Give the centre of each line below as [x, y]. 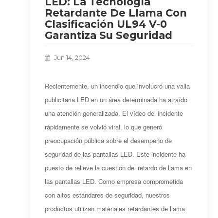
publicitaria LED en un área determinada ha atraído [116, 99]
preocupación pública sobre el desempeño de [109, 140]
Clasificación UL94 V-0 [106, 24]
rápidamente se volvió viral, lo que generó [104, 127]
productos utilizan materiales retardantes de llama [115, 208]
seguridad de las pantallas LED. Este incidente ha [115, 154]
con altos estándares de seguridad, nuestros [108, 195]
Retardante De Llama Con [116, 13]
